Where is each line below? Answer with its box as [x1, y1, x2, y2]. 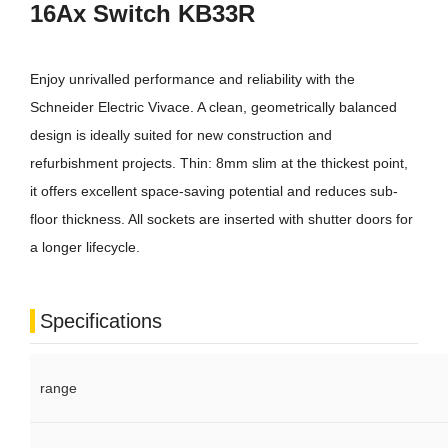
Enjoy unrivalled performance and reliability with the [30, 71, 355, 88]
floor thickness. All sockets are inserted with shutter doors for [30, 211, 413, 228]
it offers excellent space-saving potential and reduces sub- [30, 183, 398, 200]
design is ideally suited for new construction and [30, 127, 332, 144]
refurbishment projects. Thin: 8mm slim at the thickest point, [30, 155, 408, 172]
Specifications [40, 310, 162, 333]
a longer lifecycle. [30, 239, 140, 256]
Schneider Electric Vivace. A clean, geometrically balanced [30, 99, 397, 116]
